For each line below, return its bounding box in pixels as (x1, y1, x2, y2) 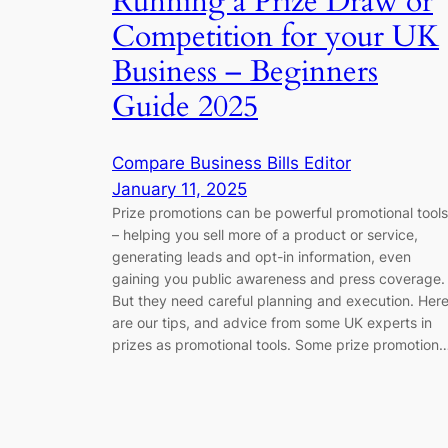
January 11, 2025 (112, 178, 247, 199)
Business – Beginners (112, 52, 378, 93)
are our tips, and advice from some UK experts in (112, 313, 432, 331)
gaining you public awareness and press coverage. (112, 269, 445, 287)
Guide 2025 (112, 87, 258, 128)
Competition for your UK (112, 17, 439, 58)
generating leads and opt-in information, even (112, 247, 411, 265)
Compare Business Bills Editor (112, 152, 351, 173)
